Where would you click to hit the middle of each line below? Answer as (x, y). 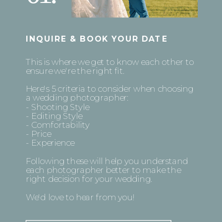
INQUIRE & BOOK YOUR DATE (97, 39)
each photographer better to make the (103, 169)
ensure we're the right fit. (75, 70)
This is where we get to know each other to (110, 61)
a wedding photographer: (77, 98)
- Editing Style (54, 115)
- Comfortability (57, 124)
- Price (38, 133)
